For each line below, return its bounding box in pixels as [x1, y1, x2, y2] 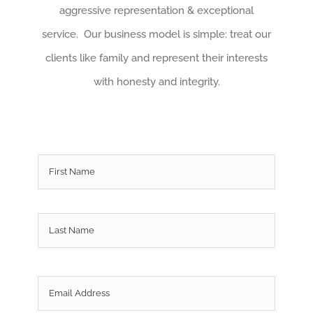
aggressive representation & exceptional [59, 3, 254, 17]
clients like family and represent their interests [45, 51, 268, 64]
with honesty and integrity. [93, 75, 220, 88]
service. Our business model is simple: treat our [42, 27, 271, 41]
